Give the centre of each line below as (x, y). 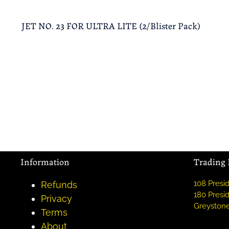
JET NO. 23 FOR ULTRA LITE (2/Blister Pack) (111, 25)
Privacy (56, 198)
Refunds (59, 185)
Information (45, 161)
